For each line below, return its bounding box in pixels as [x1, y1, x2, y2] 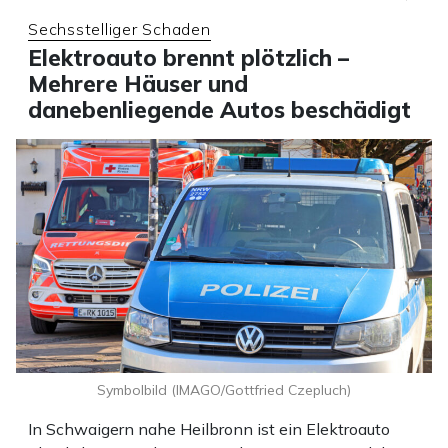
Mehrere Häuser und [28, 69, 248, 98]
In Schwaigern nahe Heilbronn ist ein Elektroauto [28, 419, 390, 440]
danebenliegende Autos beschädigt [28, 95, 411, 124]
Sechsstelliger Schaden [28, 18, 211, 39]
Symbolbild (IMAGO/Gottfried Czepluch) [97, 381, 351, 400]
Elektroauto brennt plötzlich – [28, 43, 349, 72]
